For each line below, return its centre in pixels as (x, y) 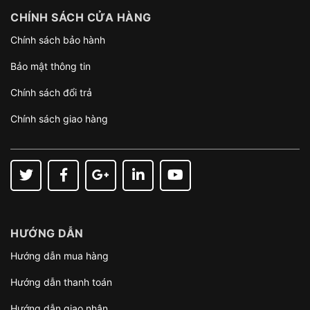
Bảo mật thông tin (51, 66)
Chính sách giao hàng (59, 119)
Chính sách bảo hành (58, 40)
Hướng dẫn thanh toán (61, 282)
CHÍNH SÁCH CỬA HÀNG (81, 17)
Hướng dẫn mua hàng (60, 256)
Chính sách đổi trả (51, 92)
